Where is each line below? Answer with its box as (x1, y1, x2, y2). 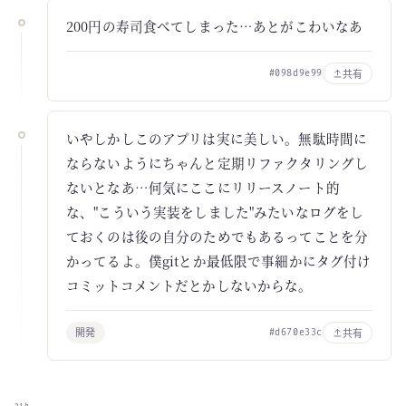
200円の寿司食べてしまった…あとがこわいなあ (66, 16, 363, 35)
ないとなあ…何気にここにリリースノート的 (66, 178, 340, 197)
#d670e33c (268, 326, 323, 338)
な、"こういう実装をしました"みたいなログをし (66, 202, 364, 221)
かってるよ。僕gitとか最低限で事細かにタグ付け (66, 251, 372, 270)
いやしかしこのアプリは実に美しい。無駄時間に (66, 129, 368, 148)
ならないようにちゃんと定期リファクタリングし (66, 153, 369, 172)
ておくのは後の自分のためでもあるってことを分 (66, 227, 369, 246)
